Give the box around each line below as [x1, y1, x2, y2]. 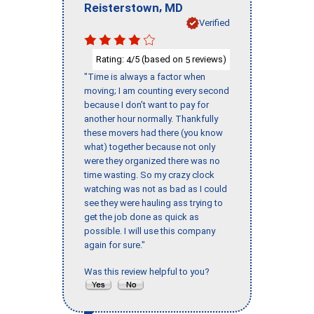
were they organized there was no [84, 156, 220, 167]
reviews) [190, 53, 226, 64]
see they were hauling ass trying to [84, 198, 223, 209]
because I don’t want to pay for [84, 100, 209, 111]
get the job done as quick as [84, 212, 199, 223]
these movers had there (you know [84, 128, 223, 139]
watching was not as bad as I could [84, 184, 227, 195]
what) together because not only [84, 142, 215, 153]
